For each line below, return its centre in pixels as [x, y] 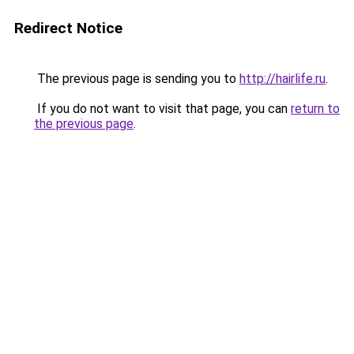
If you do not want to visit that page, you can [162, 109]
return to [315, 109]
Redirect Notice [68, 28]
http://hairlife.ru [282, 79]
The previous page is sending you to [137, 79]
